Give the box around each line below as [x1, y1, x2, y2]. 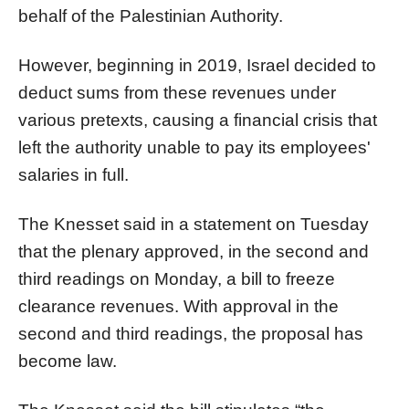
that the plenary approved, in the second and [18, 241, 369, 261]
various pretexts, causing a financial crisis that [18, 110, 377, 130]
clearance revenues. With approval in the [18, 296, 339, 316]
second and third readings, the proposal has [18, 323, 363, 343]
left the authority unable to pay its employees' [18, 137, 371, 157]
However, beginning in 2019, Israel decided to [18, 55, 376, 75]
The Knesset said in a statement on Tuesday [18, 214, 369, 234]
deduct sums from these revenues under [18, 82, 336, 102]
